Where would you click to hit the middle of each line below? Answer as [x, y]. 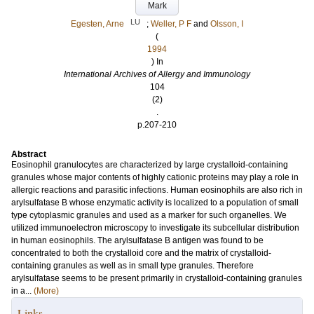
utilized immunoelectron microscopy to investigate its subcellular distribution [155, 228]
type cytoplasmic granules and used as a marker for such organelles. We [149, 215]
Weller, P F [171, 24]
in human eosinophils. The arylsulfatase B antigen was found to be [137, 240]
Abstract [29, 154]
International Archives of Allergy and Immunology [157, 74]
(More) [46, 291]
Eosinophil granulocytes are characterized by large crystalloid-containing [150, 165]
